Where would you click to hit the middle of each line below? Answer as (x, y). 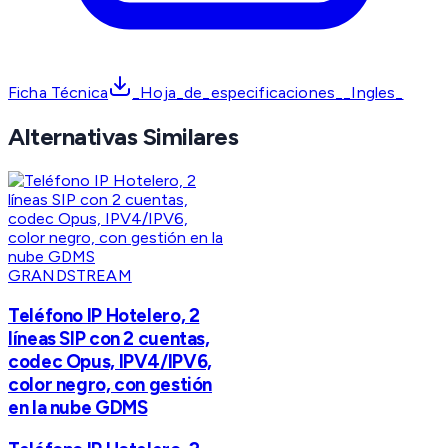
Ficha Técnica (58, 93)
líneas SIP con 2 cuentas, (109, 338)
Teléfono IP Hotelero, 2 (104, 315)
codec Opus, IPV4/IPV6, (110, 361)
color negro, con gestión (110, 384)
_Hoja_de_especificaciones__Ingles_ (268, 93)
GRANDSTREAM (70, 276)
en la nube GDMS (78, 407)
